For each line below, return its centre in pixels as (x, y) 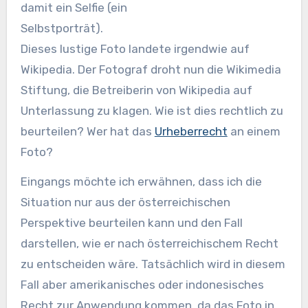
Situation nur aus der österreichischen (125, 202)
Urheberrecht (191, 132)
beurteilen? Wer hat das (87, 132)
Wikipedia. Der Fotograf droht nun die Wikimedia (151, 70)
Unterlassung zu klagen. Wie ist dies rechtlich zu (152, 111)
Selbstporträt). (62, 29)
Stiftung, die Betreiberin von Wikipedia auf (136, 90)
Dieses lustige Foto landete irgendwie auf (135, 49)
